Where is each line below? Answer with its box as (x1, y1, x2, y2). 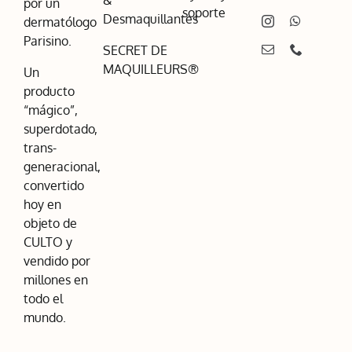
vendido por (23, 252, 90, 269)
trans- (23, 139, 57, 156)
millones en (23, 271, 88, 288)
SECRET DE (102, 42, 167, 58)
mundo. (23, 309, 66, 325)
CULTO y (23, 233, 72, 250)
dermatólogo (23, 13, 97, 30)
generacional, (23, 158, 101, 174)
